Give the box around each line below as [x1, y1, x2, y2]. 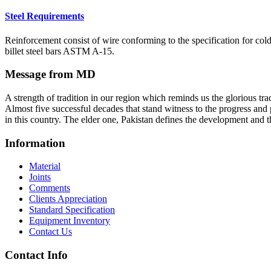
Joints [29, 172, 51, 183]
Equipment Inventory [29, 215, 110, 226]
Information [5, 136, 65, 149]
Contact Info [5, 249, 68, 262]
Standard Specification [29, 204, 115, 215]
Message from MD [5, 68, 96, 81]
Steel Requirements [5, 11, 84, 22]
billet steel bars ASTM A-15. [5, 45, 114, 56]
